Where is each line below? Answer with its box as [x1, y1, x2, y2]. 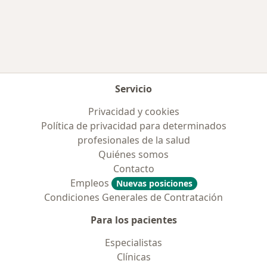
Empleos [70, 176, 111, 190]
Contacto [113, 162, 154, 175]
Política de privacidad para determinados [41, 119, 226, 132]
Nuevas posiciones [116, 178, 193, 189]
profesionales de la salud [77, 133, 190, 147]
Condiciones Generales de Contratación [44, 191, 223, 204]
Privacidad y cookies [88, 105, 179, 118]
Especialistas [105, 236, 162, 249]
